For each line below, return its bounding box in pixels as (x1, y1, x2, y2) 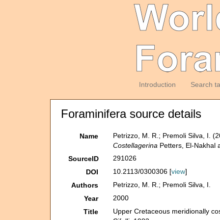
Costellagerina (113, 141, 158, 149)
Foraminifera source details (61, 107, 201, 120)
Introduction (138, 81, 176, 88)
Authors (71, 181, 99, 189)
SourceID (68, 155, 99, 163)
